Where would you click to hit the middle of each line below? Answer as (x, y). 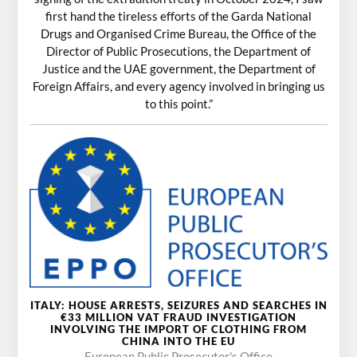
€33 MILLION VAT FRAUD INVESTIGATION (178, 318)
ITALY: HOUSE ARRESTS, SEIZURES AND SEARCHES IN (178, 306)
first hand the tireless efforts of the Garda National (178, 16)
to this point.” (178, 103)
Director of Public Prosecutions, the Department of (178, 51)
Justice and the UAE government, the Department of (178, 68)
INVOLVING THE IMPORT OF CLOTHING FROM (178, 330)
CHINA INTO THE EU (178, 341)
